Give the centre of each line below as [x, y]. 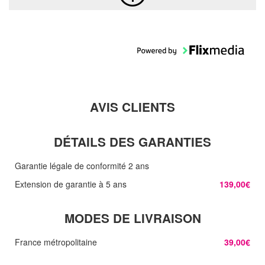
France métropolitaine [56, 242]
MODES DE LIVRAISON [132, 218]
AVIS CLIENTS [132, 106]
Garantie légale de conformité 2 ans [82, 165]
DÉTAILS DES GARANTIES [132, 141]
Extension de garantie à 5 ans [71, 184]
